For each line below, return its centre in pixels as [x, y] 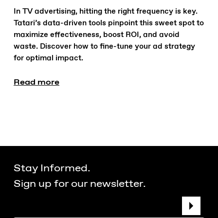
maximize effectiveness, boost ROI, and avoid [97, 35]
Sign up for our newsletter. [80, 183]
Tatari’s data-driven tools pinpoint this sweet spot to [109, 23]
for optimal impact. [48, 58]
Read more [36, 82]
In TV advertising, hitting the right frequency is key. [106, 12]
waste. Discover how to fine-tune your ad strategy [104, 47]
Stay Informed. [52, 168]
